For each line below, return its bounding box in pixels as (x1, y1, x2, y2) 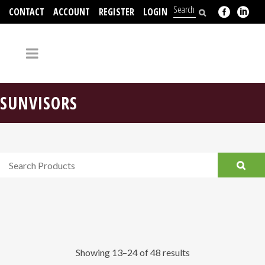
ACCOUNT (53, 5, 90, 18)
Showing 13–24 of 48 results (75, 247, 190, 258)
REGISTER (99, 5, 134, 18)
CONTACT (9, 5, 44, 18)
